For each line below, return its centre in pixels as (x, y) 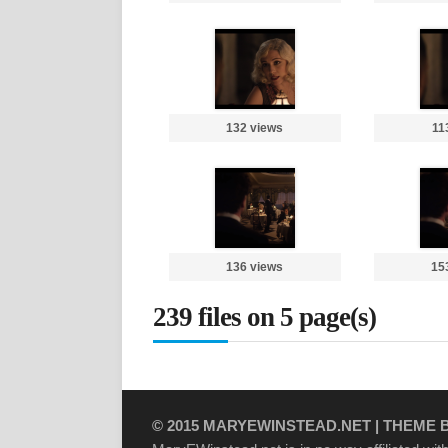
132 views (255, 128)
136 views (255, 267)
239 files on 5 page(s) (264, 317)
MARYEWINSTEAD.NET (287, 425)
